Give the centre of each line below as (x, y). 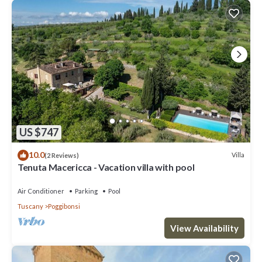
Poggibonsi (64, 206)
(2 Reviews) (62, 155)
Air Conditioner (41, 191)
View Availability (204, 228)
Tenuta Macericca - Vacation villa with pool (106, 167)
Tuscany (30, 206)
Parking (86, 191)
